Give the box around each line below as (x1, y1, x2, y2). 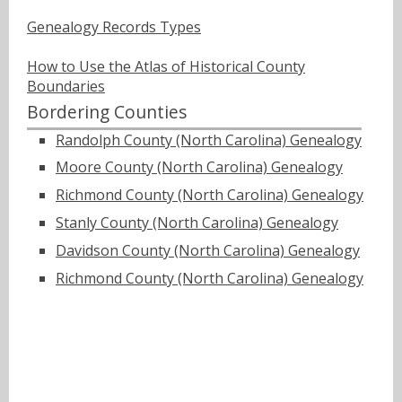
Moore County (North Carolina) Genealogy (56, 157, 343, 178)
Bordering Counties (27, 99, 187, 124)
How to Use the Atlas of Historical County (27, 57, 305, 76)
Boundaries (27, 76, 105, 96)
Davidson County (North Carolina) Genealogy (56, 240, 360, 260)
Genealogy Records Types (27, 17, 201, 37)
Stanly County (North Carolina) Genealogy (56, 213, 338, 233)
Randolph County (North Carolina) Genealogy (56, 129, 362, 150)
